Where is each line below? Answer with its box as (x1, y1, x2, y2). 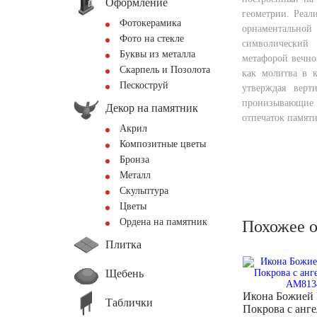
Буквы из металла (120, 49, 195, 59)
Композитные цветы (120, 139, 206, 149)
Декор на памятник (105, 101, 198, 114)
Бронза (120, 154, 149, 165)
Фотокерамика (120, 18, 181, 28)
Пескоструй (120, 80, 168, 91)
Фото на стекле (120, 33, 184, 44)
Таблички (105, 296, 153, 309)
